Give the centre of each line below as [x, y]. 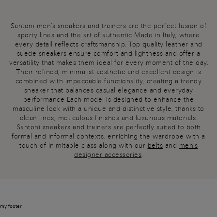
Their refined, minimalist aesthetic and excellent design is [108, 72]
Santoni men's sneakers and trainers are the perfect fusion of [108, 26]
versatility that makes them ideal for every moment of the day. [108, 62]
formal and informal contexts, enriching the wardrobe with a [108, 136]
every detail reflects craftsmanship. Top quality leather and [108, 44]
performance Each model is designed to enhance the [108, 99]
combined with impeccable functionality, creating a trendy [108, 81]
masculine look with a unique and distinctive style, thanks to [108, 108]
